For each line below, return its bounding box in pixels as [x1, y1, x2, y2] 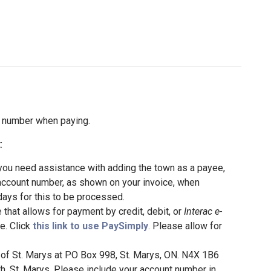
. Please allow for [148, 220, 222, 232]
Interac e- [184, 206, 222, 217]
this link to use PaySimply [33, 220, 148, 232]
